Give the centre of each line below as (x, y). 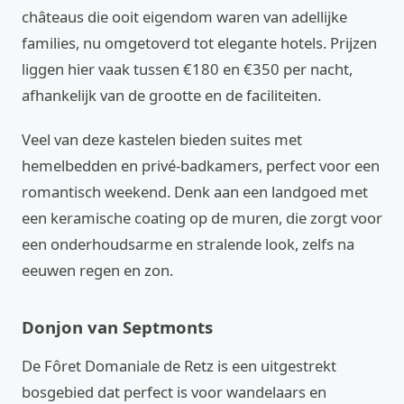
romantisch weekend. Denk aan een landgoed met (195, 192)
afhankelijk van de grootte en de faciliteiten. (171, 95)
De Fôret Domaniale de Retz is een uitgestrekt (179, 366)
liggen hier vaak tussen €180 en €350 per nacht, (187, 69)
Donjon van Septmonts (117, 327)
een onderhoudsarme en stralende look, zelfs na (188, 244)
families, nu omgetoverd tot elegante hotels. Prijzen (199, 43)
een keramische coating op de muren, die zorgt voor (202, 218)
